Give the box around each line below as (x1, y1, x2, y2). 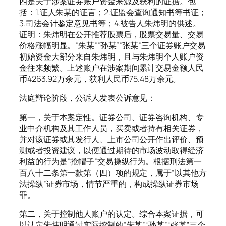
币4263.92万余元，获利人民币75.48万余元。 (19, 73, 181, 84)
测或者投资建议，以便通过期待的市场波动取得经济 (19, 145, 204, 156)
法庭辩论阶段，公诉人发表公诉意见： (19, 92, 156, 103)
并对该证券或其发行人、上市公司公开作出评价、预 (19, 134, 204, 145)
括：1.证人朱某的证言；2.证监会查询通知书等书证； (19, 6, 207, 18)
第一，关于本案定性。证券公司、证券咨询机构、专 (19, 111, 204, 123)
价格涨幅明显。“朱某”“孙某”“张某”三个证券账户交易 (19, 39, 206, 51)
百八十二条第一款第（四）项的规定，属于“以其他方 (19, 167, 207, 179)
